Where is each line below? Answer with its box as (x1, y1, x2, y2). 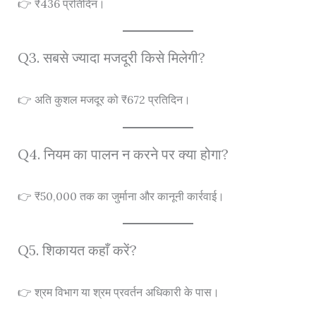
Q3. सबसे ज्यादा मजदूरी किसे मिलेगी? (17, 49, 205, 67)
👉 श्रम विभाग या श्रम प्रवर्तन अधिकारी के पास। (17, 285, 219, 300)
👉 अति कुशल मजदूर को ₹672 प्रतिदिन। (17, 92, 190, 107)
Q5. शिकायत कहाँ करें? (17, 241, 137, 260)
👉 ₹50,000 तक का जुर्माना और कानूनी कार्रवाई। (17, 188, 224, 203)
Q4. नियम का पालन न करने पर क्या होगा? (17, 145, 229, 163)
